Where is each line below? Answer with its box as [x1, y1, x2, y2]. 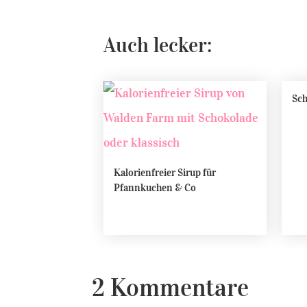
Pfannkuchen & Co [114, 181, 197, 194]
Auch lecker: [103, 32, 212, 58]
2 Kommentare [92, 272, 249, 303]
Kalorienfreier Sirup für [114, 166, 217, 179]
